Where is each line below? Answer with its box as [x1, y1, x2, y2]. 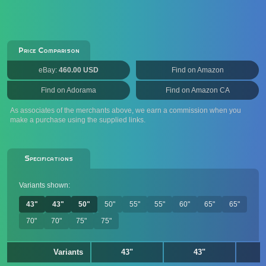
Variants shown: [19, 181, 70, 189]
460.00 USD [59, 66, 99, 74]
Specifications [24, 153, 73, 163]
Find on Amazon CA [165, 86, 230, 94]
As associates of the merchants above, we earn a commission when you [10, 106, 241, 115]
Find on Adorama [41, 86, 96, 94]
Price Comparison [18, 45, 80, 55]
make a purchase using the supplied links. [10, 116, 145, 124]
